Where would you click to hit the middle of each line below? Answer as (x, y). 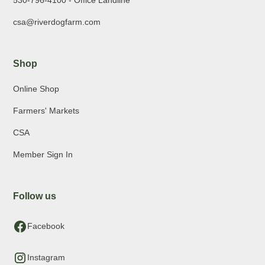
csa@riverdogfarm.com (57, 22)
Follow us (35, 196)
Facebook (46, 226)
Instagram (46, 258)
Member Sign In (43, 155)
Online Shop (36, 89)
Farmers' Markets (46, 111)
